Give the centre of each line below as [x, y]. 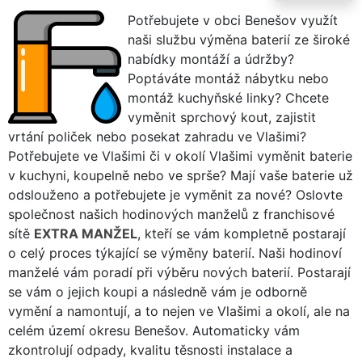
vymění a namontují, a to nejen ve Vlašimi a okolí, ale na [179, 311]
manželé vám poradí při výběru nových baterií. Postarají [179, 272]
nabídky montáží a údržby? [211, 59]
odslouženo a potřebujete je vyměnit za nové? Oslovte [175, 194]
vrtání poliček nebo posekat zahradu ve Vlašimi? [157, 136]
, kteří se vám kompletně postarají [242, 233]
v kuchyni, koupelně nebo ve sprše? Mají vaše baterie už [181, 175]
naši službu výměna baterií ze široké [239, 39]
